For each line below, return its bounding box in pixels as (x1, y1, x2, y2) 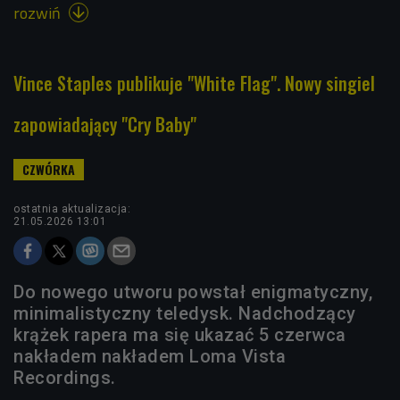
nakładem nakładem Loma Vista (13, 345, 286, 367)
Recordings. (13, 366, 121, 388)
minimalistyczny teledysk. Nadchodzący (13, 302, 356, 324)
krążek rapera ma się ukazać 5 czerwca (13, 323, 346, 346)
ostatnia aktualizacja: (13, 202, 130, 215)
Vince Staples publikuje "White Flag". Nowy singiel (13, 69, 375, 96)
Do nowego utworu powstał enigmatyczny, (13, 280, 372, 303)
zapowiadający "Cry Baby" (13, 110, 196, 137)
